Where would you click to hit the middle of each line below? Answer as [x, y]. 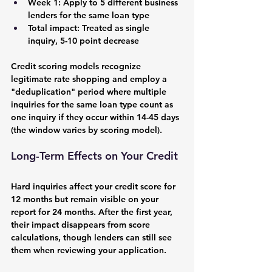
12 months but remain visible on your [86, 199]
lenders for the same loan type [89, 15]
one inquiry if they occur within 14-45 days [96, 117]
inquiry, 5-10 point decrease [83, 40]
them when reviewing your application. [89, 250]
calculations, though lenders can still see [93, 237]
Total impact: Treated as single [90, 28]
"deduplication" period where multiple [90, 91]
